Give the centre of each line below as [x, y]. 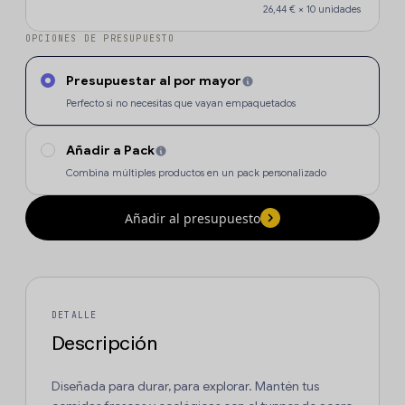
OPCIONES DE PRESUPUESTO [100, 39]
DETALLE [75, 316]
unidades [338, 9]
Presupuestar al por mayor [154, 81]
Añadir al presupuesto [193, 218]
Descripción [104, 344]
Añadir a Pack [110, 151]
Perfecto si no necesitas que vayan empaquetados [181, 104]
